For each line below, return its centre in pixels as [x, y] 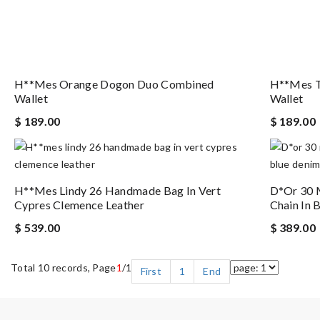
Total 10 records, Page [64, 267]
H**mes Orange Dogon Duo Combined [114, 84]
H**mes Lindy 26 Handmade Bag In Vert [117, 190]
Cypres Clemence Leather [79, 205]
